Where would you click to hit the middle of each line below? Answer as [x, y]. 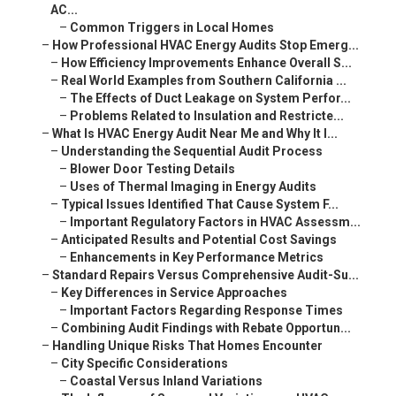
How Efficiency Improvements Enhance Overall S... [206, 63]
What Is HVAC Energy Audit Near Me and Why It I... [194, 134]
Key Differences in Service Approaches [174, 293]
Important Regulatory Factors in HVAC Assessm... [215, 222]
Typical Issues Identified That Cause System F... [199, 205]
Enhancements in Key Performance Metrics [196, 258]
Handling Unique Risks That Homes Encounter [187, 346]
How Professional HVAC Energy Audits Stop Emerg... [205, 46]
